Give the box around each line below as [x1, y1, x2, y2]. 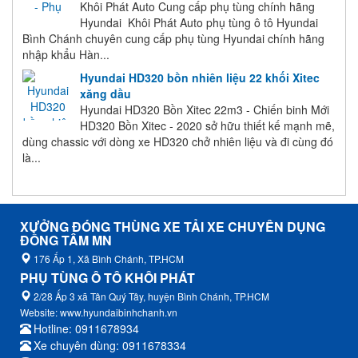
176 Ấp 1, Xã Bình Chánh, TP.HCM [31, 252, 184, 266]
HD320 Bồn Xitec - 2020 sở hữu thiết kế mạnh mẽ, [80, 117, 335, 134]
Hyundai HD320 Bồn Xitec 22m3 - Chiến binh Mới [80, 101, 329, 118]
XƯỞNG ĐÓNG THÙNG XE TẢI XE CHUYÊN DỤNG [20, 217, 325, 237]
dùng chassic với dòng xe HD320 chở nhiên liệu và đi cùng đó [22, 133, 333, 150]
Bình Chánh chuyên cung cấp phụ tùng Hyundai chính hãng [22, 30, 324, 47]
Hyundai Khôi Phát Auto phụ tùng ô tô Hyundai [80, 14, 318, 31]
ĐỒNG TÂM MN [20, 231, 112, 250]
